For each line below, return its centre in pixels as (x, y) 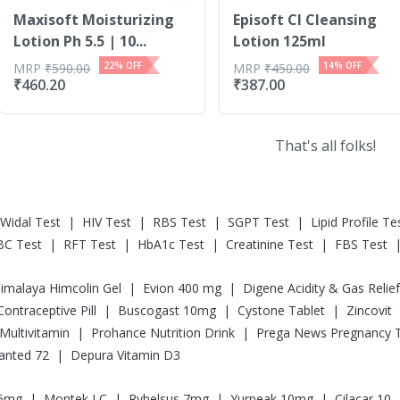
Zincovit (369, 310)
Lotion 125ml (279, 41)
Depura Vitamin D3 (125, 355)
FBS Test (361, 244)
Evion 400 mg (182, 288)
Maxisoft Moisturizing (94, 20)
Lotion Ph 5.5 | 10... (80, 41)
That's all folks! (325, 146)
